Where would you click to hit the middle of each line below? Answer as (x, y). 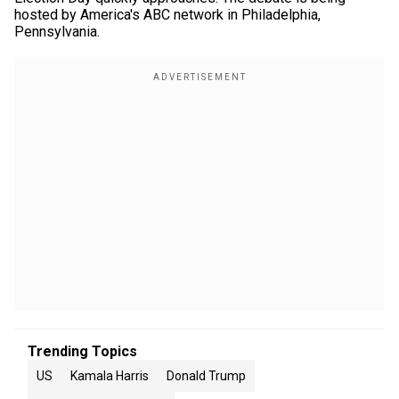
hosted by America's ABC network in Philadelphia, (167, 15)
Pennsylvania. (57, 32)
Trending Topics (82, 351)
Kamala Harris (110, 376)
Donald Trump (206, 376)
